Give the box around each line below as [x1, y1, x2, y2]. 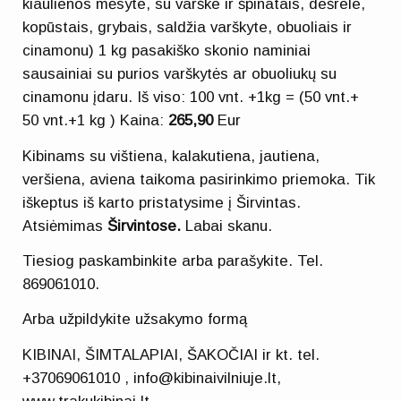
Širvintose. [107, 217, 182, 235]
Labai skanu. [181, 217, 273, 235]
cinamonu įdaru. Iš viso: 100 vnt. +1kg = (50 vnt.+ [22, 89, 360, 107]
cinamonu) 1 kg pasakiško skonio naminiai [22, 42, 311, 60]
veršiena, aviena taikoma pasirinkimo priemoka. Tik [22, 170, 376, 188]
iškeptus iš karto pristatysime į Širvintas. [22, 193, 302, 211]
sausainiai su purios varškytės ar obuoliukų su [22, 65, 337, 83]
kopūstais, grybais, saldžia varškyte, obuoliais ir [22, 19, 353, 37]
